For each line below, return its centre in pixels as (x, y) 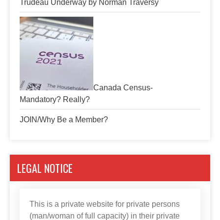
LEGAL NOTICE (45, 168)
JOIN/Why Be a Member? (64, 120)
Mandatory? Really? (55, 99)
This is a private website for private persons (105, 204)
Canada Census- (123, 88)
